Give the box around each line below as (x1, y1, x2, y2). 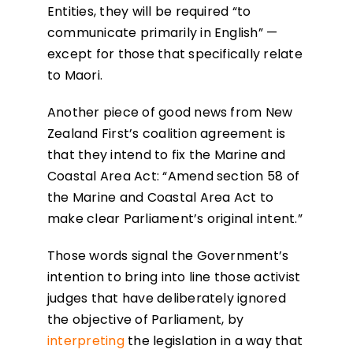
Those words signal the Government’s (46, 247, 289, 266)
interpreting (46, 332, 124, 351)
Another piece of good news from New (46, 103, 293, 122)
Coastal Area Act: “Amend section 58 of (46, 167, 300, 186)
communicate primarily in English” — (46, 24, 278, 43)
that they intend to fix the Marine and (46, 146, 286, 165)
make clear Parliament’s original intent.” (46, 210, 303, 229)
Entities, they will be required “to (46, 2, 251, 21)
